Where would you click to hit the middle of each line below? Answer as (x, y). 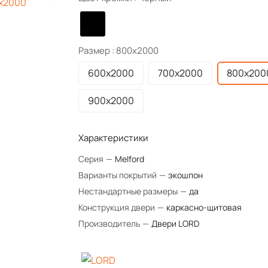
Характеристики (113, 138)
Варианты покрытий (118, 175)
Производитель (110, 223)
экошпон (185, 175)
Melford (129, 159)
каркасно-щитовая (204, 207)
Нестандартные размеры (129, 191)
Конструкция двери (117, 207)
